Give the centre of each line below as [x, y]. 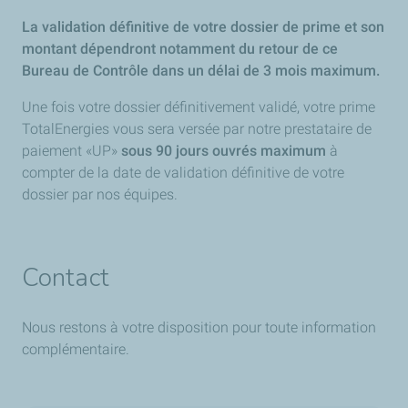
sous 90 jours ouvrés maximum [224, 151]
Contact [66, 278]
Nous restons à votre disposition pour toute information [199, 327]
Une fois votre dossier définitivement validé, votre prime [199, 107]
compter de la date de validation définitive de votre [183, 173]
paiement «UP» [71, 151]
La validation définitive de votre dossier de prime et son [203, 27]
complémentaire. [76, 349]
